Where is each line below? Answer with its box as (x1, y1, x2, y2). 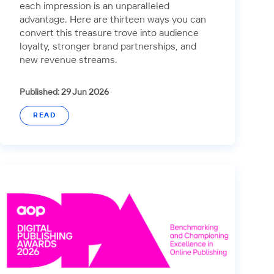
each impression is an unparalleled (20, 2, 169, 12)
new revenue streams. (20, 56, 117, 65)
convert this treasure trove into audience (20, 29, 199, 39)
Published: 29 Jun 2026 (20, 88, 109, 97)
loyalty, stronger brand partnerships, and (20, 42, 196, 52)
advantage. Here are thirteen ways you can (20, 15, 206, 25)
